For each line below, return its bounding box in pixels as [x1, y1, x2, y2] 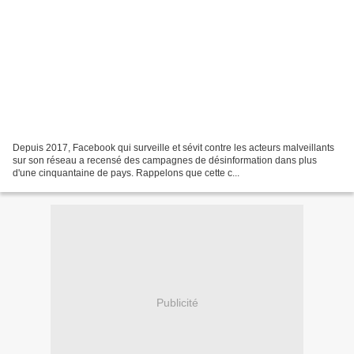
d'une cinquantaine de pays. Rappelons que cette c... [13, 167, 239, 179]
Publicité [156, 296, 198, 310]
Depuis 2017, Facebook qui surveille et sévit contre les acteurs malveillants [13, 141, 334, 153]
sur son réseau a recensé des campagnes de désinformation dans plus [13, 154, 317, 166]
